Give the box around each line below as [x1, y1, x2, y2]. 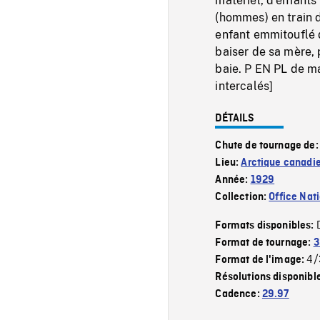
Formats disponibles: [215, 219, 316, 231]
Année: [215, 174, 251, 186]
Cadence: [215, 288, 262, 300]
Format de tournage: [215, 236, 314, 249]
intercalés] [215, 79, 274, 93]
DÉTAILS [215, 112, 255, 124]
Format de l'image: [215, 254, 307, 266]
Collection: [215, 191, 269, 203]
